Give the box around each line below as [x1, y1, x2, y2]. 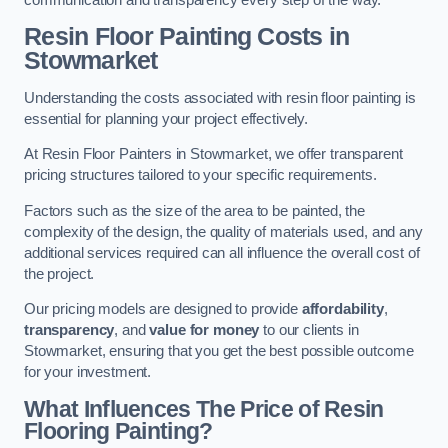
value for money [149, 322, 260, 339]
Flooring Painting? [24, 417, 213, 444]
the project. [24, 265, 95, 282]
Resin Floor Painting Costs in [24, 23, 350, 51]
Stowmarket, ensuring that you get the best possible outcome [24, 343, 414, 360]
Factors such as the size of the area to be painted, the [24, 202, 366, 219]
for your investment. [24, 364, 152, 381]
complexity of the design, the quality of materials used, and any [24, 223, 423, 240]
